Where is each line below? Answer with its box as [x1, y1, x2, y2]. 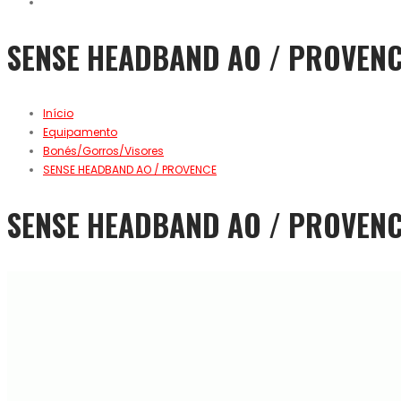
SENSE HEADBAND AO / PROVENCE [43, 162, 217, 178]
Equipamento [43, 124, 117, 141]
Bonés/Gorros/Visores [43, 143, 164, 159]
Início [43, 106, 73, 122]
